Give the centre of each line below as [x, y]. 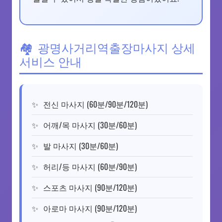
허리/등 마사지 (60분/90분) [90, 167]
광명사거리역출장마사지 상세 [116, 47]
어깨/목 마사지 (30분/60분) [90, 125]
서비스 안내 [51, 61]
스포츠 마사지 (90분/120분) [90, 188]
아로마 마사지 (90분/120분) [90, 208]
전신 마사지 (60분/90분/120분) [95, 104]
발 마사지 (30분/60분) [81, 146]
